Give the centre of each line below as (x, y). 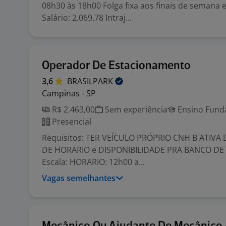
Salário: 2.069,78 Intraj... (87, 18)
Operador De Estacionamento (116, 66)
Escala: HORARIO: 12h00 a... (93, 162)
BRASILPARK (91, 81)
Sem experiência (135, 109)
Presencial (71, 122)
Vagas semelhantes (79, 178)
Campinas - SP (69, 93)
